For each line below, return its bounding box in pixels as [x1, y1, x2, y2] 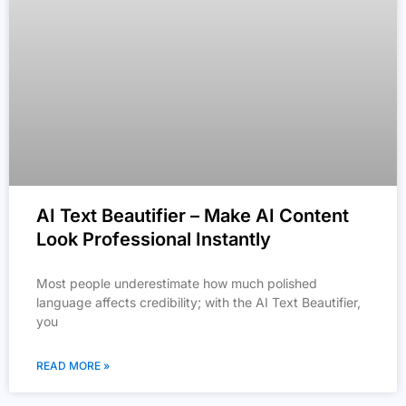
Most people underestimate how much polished [36, 275, 317, 292]
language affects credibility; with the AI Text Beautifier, [36, 295, 361, 311]
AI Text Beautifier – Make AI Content [36, 205, 349, 227]
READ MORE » [36, 359, 110, 373]
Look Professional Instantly [36, 228, 271, 251]
